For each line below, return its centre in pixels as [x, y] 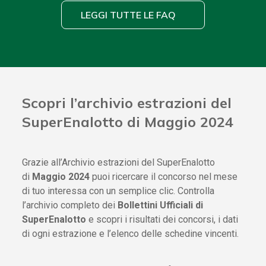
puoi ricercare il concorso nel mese [165, 177]
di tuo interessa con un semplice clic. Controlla [118, 191]
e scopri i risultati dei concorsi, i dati [162, 220]
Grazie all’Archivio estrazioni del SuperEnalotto [119, 163]
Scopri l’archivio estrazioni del [127, 102]
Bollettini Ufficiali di [161, 205]
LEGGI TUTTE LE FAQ [128, 15]
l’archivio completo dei [70, 205]
